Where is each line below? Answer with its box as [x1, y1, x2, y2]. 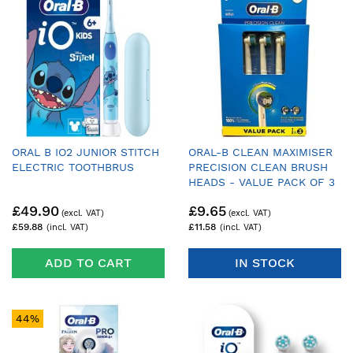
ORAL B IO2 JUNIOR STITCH [12, 145, 159, 158]
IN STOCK [235, 255, 295, 271]
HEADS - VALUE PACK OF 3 [188, 175, 335, 188]
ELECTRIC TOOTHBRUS [12, 160, 134, 173]
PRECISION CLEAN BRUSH [188, 160, 328, 173]
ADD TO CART [45, 255, 132, 271]
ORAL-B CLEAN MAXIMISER [188, 145, 333, 158]
